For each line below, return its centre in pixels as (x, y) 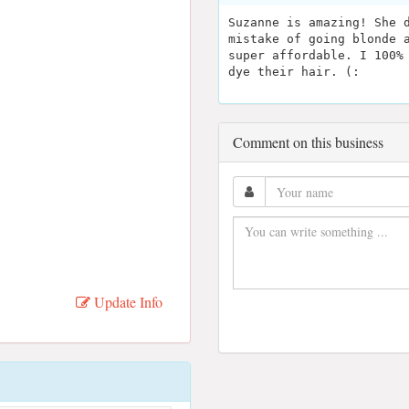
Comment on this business (308, 142)
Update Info (126, 302)
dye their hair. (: (294, 72)
